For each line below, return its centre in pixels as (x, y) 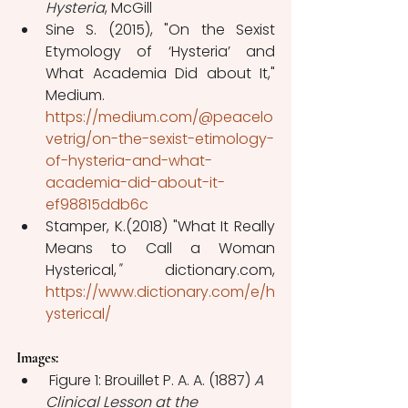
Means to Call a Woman (160, 249)
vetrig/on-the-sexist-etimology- (160, 139)
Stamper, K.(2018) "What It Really (160, 227)
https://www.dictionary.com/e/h (160, 292)
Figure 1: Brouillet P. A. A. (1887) (152, 381)
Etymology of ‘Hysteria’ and (160, 52)
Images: (43, 358)
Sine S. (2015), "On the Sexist (160, 30)
